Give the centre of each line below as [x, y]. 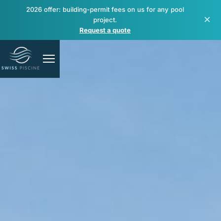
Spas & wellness [31, 166]
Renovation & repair [37, 194]
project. [105, 19]
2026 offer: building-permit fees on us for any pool [105, 9]
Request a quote [105, 30]
